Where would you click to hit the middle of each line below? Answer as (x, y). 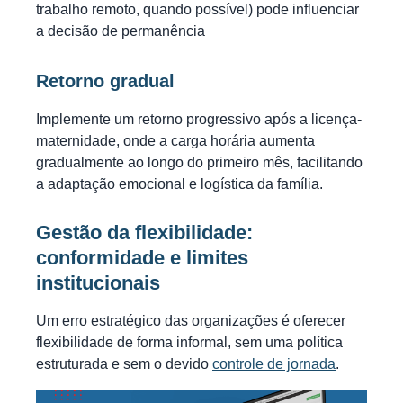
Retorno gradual (105, 81)
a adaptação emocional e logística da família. (179, 184)
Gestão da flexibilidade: (144, 233)
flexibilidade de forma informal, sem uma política (189, 343)
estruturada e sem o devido (124, 364)
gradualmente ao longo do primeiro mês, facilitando (199, 163)
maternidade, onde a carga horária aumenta (175, 141)
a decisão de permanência (121, 31)
